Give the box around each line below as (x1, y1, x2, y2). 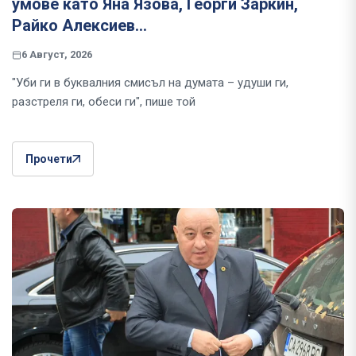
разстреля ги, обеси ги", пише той (12, 95, 195, 110)
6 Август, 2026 (21, 48, 92, 61)
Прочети (25, 153, 72, 166)
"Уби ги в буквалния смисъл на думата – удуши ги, (12, 75, 288, 91)
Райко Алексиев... (12, 16, 147, 36)
